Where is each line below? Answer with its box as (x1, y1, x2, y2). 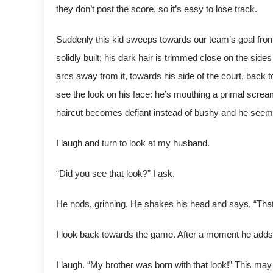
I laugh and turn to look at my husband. (56, 138, 210, 148)
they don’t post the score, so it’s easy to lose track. (56, 4, 257, 14)
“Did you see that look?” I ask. (56, 168, 175, 179)
